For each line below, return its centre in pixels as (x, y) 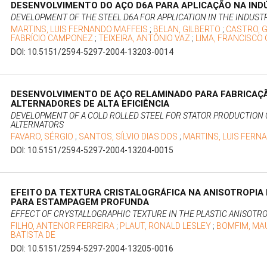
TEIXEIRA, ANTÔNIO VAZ (145, 38)
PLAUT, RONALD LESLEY (167, 226)
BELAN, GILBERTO (188, 30)
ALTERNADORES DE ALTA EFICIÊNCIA (90, 104)
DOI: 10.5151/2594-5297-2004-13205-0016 (92, 249)
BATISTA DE (33, 235)
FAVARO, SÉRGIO (43, 137)
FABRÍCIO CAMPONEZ (53, 38)
